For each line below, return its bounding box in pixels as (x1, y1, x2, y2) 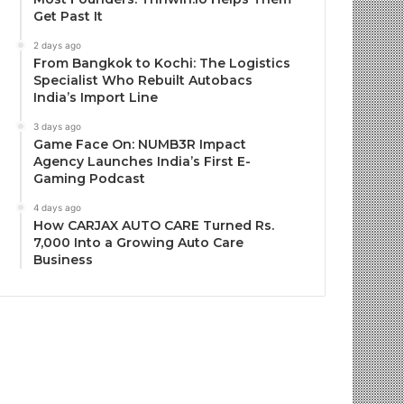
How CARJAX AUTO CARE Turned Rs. (33, 217, 275, 234)
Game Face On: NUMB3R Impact (33, 136, 247, 152)
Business (33, 252, 94, 268)
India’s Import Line (33, 89, 159, 106)
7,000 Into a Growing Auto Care (33, 234, 244, 251)
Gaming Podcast (33, 170, 146, 187)
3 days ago (33, 121, 82, 132)
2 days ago (33, 40, 82, 50)
